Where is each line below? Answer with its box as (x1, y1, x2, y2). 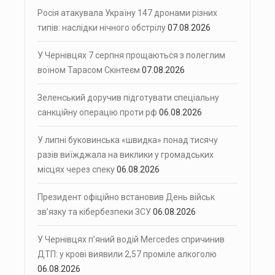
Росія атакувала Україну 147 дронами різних (37, 7, 217, 18)
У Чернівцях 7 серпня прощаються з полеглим (37, 50, 225, 60)
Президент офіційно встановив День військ (37, 192, 215, 202)
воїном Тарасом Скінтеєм (37, 64, 140, 75)
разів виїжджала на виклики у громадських (37, 149, 214, 160)
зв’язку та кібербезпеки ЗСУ (37, 206, 151, 217)
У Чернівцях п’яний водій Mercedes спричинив (37, 234, 225, 244)
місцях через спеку (37, 164, 115, 174)
